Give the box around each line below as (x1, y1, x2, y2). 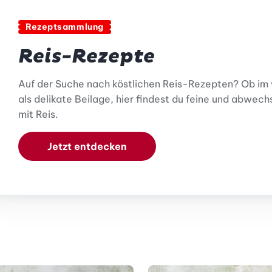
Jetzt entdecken (47, 140, 127, 153)
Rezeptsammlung (25, 21, 104, 33)
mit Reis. (18, 108, 58, 121)
